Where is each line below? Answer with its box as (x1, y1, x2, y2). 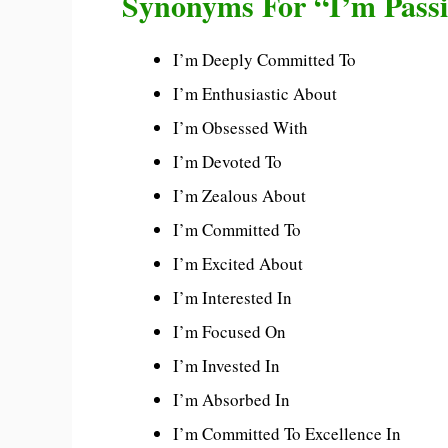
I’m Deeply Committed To (173, 48, 356, 72)
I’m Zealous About (173, 184, 306, 208)
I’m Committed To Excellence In (173, 422, 401, 446)
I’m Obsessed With (173, 116, 308, 140)
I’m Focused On (173, 320, 286, 344)
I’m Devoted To (173, 150, 282, 174)
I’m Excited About (173, 252, 303, 276)
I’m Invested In (173, 354, 280, 378)
